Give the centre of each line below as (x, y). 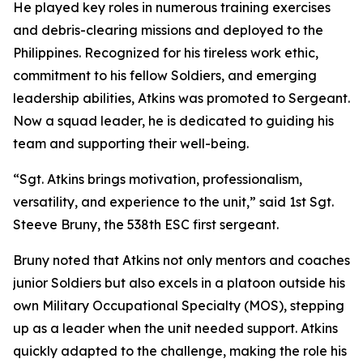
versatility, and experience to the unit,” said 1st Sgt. (173, 202)
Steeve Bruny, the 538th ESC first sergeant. (146, 224)
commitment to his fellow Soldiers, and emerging (165, 75)
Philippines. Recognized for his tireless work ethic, (166, 53)
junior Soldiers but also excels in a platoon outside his (179, 283)
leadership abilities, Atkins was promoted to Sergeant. (181, 98)
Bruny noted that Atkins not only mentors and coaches (181, 260)
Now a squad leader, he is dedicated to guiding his (173, 121)
